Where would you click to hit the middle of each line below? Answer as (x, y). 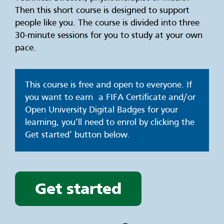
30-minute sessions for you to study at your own (109, 36)
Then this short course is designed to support (102, 11)
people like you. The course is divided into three (107, 23)
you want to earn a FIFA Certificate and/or (110, 98)
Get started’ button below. (77, 135)
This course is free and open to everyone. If (108, 85)
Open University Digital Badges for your (101, 110)
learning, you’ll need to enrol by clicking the (110, 123)
